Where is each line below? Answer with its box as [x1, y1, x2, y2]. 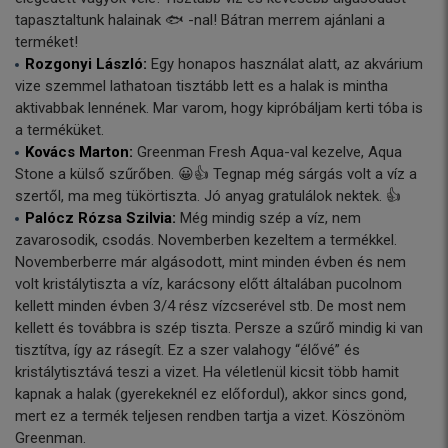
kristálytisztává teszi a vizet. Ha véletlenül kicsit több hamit [15, 362, 399, 381]
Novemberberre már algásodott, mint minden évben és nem [15, 252, 406, 271]
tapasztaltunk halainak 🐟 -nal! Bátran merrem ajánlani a [15, 10, 385, 29]
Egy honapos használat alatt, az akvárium [151, 54, 423, 73]
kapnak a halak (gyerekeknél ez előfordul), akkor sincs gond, [15, 384, 407, 403]
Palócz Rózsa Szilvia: [25, 208, 176, 227]
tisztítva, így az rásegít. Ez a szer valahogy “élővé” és [15, 340, 360, 359]
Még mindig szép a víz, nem [176, 208, 361, 227]
